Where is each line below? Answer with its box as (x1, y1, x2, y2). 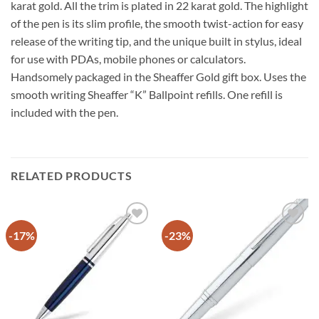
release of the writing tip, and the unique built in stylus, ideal (11, 34, 302, 48)
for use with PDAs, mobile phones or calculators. (11, 52, 246, 66)
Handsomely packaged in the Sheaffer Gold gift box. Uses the (11, 70, 306, 84)
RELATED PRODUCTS (11, 169, 132, 183)
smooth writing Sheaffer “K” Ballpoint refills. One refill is (11, 88, 283, 102)
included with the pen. (11, 105, 118, 120)
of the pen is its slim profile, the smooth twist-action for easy (11, 16, 303, 31)
